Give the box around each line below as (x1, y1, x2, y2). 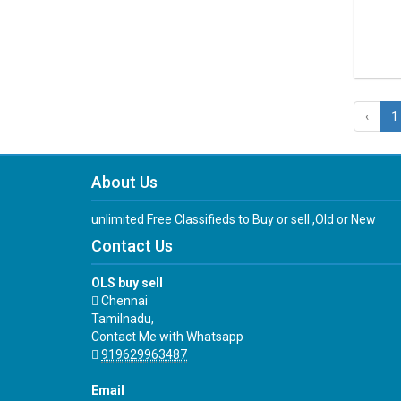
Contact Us (91, 236, 173, 255)
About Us (91, 173, 158, 192)
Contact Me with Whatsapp (91, 329, 243, 344)
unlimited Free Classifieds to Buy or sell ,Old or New (91, 212, 376, 226)
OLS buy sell (91, 276, 163, 290)
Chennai (98, 294, 148, 308)
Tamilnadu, (91, 311, 154, 326)
